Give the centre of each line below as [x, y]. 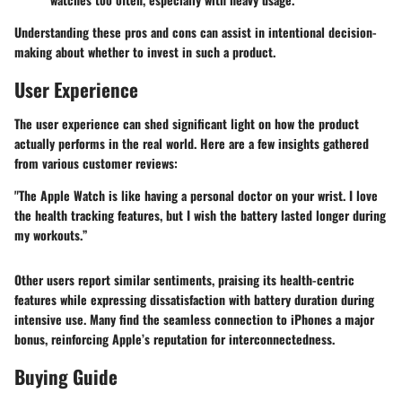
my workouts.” [51, 234]
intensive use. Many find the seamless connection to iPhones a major [194, 319]
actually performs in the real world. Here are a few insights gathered [192, 143]
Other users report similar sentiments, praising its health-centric [184, 279]
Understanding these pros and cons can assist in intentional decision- [196, 32]
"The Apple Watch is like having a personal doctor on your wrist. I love [196, 195]
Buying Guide [66, 376]
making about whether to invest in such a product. [145, 52]
